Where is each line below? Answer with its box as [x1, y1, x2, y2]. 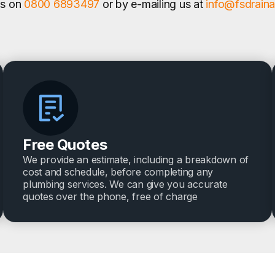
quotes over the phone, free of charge [23, 190, 198, 203]
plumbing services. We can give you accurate [23, 178, 228, 191]
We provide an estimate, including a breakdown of [23, 153, 249, 166]
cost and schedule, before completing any [23, 166, 213, 179]
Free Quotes [23, 136, 107, 154]
